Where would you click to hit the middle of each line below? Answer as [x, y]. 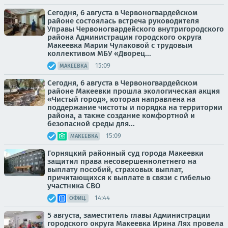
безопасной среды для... [91, 123]
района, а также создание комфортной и [121, 115]
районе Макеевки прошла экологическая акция [134, 91]
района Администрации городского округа [124, 37]
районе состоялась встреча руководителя [123, 21]
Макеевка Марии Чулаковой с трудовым [120, 45]
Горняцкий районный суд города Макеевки [125, 153]
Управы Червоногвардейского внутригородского [136, 29]
